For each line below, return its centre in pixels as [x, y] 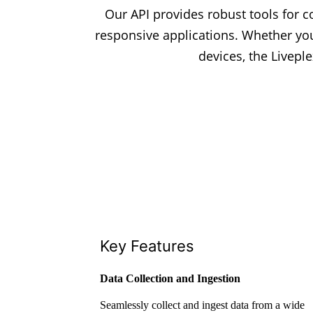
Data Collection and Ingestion [170, 279]
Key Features [147, 246]
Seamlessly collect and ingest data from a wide [203, 305]
